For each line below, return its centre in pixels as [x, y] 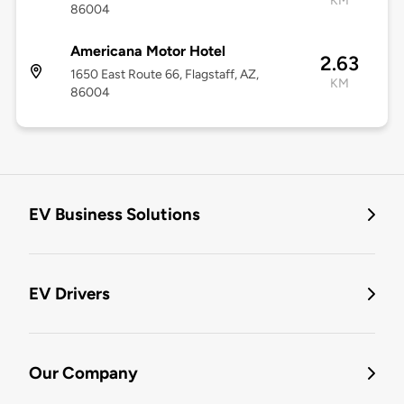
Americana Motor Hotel [147, 51]
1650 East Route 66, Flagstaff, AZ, [164, 75]
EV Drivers [69, 294]
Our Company [83, 373]
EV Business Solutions [115, 215]
